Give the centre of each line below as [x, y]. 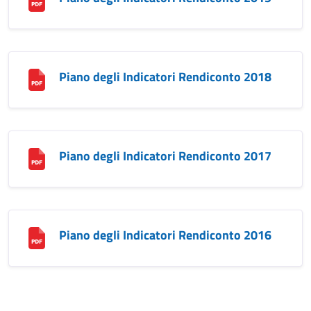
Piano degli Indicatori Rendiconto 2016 [165, 235]
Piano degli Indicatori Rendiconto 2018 [165, 77]
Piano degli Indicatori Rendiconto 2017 [165, 156]
